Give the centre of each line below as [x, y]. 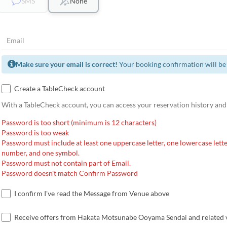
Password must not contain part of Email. [66, 163]
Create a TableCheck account [59, 88]
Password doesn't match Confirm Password [69, 173]
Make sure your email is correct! [66, 64]
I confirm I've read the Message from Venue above [91, 193]
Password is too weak [35, 133]
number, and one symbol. [40, 153]
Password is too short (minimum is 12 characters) [79, 122]
